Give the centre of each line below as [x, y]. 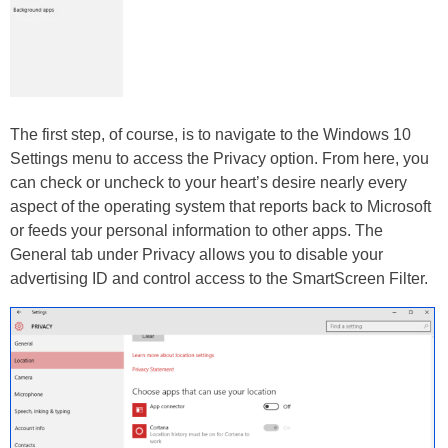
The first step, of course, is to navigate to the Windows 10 [210, 135]
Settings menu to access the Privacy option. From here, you [219, 159]
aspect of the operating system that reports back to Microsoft [220, 207]
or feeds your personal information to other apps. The [196, 231]
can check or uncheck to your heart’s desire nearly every [208, 183]
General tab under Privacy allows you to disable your [196, 255]
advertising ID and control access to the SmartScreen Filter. [219, 279]
